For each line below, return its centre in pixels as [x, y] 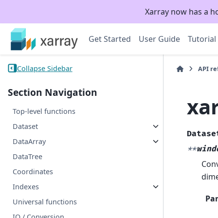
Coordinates [33, 172]
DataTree [28, 157]
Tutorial [202, 39]
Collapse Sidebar [45, 68]
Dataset [26, 127]
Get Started [110, 39]
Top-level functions [44, 111]
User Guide [159, 39]
